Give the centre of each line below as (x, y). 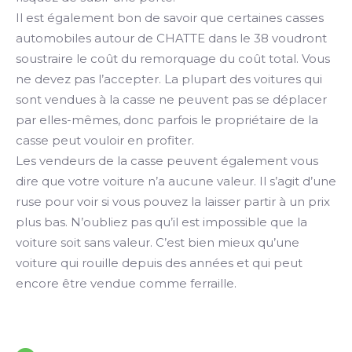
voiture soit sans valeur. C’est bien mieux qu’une (158, 242)
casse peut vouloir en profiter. (105, 140)
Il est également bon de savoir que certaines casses (170, 18)
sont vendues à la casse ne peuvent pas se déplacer (171, 99)
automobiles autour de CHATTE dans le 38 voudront (171, 38)
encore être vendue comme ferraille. (126, 283)
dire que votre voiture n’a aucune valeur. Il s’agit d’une (176, 181)
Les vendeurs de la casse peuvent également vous (167, 161)
